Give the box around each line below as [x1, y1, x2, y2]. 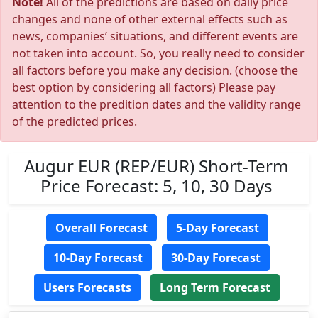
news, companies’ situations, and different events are [12, 28, 298, 44]
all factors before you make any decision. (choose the [12, 62, 298, 78]
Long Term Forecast [160, 280, 270, 295]
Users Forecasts [43, 280, 131, 295]
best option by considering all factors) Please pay [12, 79, 275, 95]
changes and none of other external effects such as [12, 11, 287, 27]
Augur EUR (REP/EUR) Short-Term [24, 154, 288, 177]
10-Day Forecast [53, 250, 143, 265]
